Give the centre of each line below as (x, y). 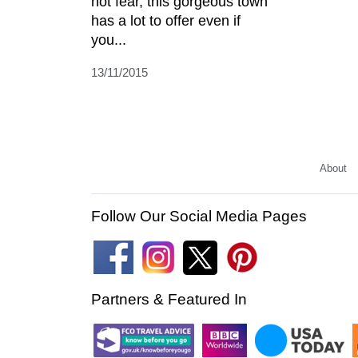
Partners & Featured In (169, 299)
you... (109, 40)
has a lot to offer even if (166, 20)
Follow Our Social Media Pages (199, 216)
